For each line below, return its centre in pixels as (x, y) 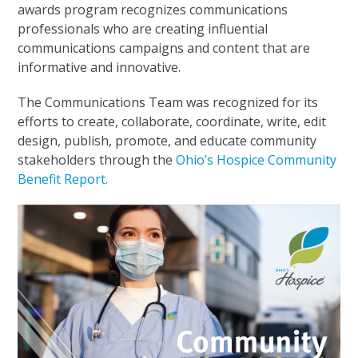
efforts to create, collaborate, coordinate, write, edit (172, 121)
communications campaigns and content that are (164, 48)
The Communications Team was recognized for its (168, 102)
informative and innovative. (103, 67)
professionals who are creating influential (143, 29)
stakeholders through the (97, 160)
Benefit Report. (63, 179)
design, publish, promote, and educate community (167, 141)
